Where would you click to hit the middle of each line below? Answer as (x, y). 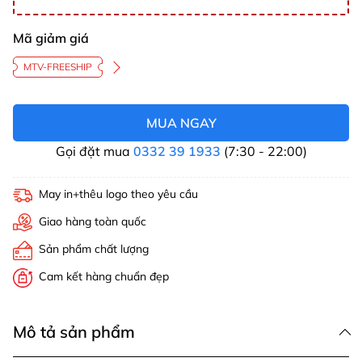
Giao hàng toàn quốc (93, 222)
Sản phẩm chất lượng (94, 249)
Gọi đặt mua (94, 152)
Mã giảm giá (51, 38)
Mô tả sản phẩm (74, 332)
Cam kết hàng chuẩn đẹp (104, 277)
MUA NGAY (181, 123)
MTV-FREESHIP (58, 67)
